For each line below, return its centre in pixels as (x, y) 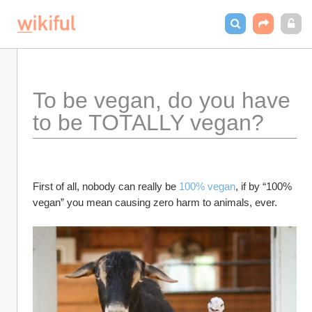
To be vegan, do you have (162, 100)
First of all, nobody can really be (106, 186)
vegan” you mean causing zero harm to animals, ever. (155, 202)
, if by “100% (264, 186)
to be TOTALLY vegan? (148, 123)
